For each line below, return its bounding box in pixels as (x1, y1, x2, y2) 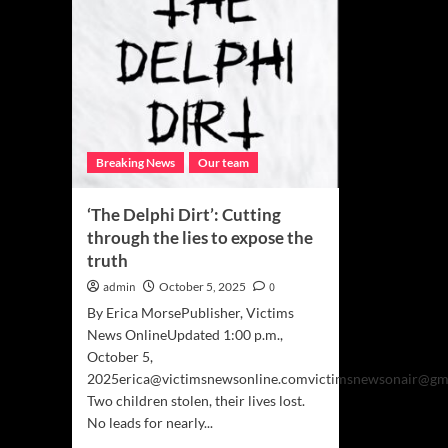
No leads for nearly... (87, 414, 213, 431)
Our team (198, 155, 249, 170)
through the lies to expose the (87, 227, 313, 248)
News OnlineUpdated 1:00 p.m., (87, 326, 283, 343)
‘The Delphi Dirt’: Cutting (87, 204, 281, 225)
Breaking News (96, 155, 175, 170)
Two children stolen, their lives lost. (87, 392, 305, 409)
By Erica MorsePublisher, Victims (87, 304, 294, 321)
